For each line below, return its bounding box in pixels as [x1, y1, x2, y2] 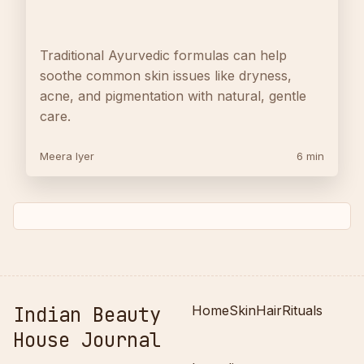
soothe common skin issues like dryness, [40, 67, 292, 84]
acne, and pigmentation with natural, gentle [40, 88, 306, 105]
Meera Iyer [40, 149, 94, 163]
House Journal [13, 327, 161, 353]
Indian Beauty [13, 302, 161, 328]
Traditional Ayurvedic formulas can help [40, 47, 287, 64]
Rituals [282, 302, 323, 319]
